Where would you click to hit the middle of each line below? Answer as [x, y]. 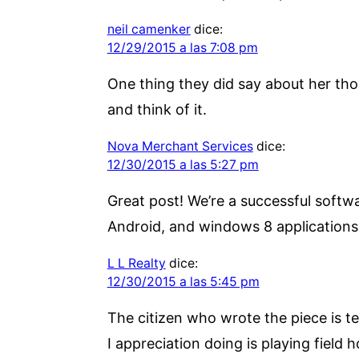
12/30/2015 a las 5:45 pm [183, 281]
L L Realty [136, 263]
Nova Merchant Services [180, 146]
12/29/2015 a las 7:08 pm [182, 47]
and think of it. [157, 109]
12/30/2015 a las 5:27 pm [183, 164]
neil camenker [149, 29]
